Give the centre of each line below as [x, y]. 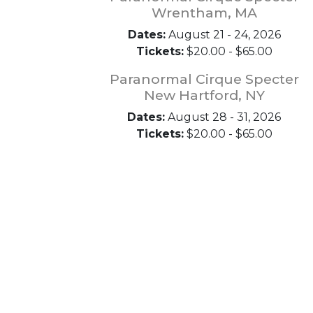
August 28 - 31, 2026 [223, 117]
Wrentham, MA [204, 13]
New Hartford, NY [204, 95]
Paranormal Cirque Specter [204, 79]
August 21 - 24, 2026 [223, 35]
